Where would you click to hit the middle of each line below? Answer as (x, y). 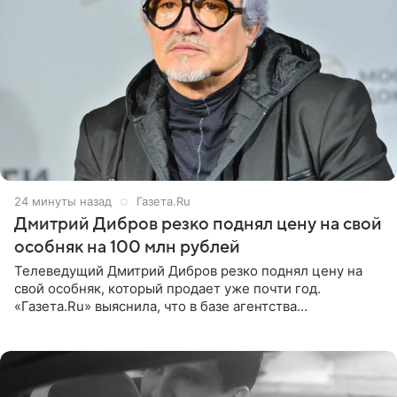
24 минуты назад (63, 202)
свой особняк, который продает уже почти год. (167, 289)
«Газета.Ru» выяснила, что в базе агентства (156, 307)
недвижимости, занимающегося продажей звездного (188, 324)
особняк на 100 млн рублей (127, 248)
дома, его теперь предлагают (110, 342)
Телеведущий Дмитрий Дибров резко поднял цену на (188, 271)
